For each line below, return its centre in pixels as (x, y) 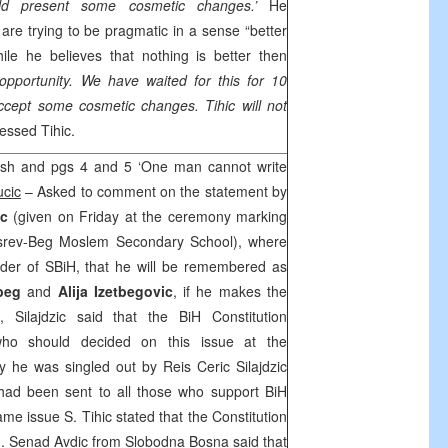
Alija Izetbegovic (115, 291)
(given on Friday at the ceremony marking (150, 216)
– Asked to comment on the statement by (154, 191)
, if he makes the (230, 291)
